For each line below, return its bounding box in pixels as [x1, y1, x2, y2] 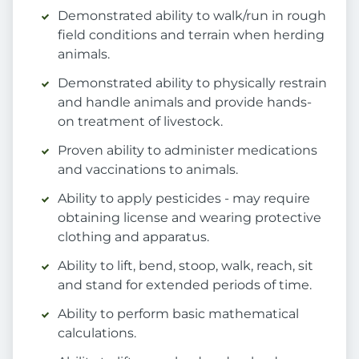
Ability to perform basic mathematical [58, 306, 299, 322]
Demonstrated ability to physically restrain [58, 75, 327, 91]
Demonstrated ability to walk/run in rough [58, 8, 326, 24]
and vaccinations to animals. [58, 162, 238, 178]
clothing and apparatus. [58, 229, 209, 245]
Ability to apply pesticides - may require [58, 191, 310, 207]
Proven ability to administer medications [58, 143, 317, 159]
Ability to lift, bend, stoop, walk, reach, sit [58, 258, 313, 274]
